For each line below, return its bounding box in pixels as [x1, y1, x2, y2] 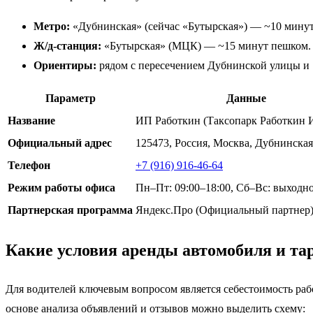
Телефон [8, 159, 50, 171]
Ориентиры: [34, 59, 96, 71]
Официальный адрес [8, 136, 112, 149]
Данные [226, 92, 266, 104]
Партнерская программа [8, 203, 133, 216]
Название [8, 114, 55, 126]
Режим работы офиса [8, 181, 115, 194]
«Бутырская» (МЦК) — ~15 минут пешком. [101, 39, 311, 52]
